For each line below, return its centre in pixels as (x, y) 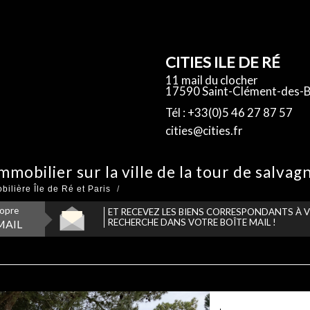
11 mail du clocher (211, 80)
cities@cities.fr (204, 130)
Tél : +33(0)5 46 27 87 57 (229, 112)
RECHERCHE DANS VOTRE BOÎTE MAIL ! (192, 222)
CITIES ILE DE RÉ (222, 62)
